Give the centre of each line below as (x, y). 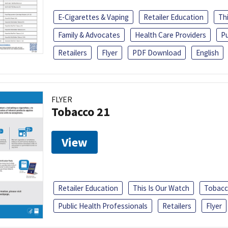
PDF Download (157, 52)
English (207, 52)
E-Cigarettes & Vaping (93, 17)
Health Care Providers (170, 35)
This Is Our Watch (161, 188)
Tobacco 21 (81, 111)
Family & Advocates (89, 35)
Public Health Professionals (103, 206)
